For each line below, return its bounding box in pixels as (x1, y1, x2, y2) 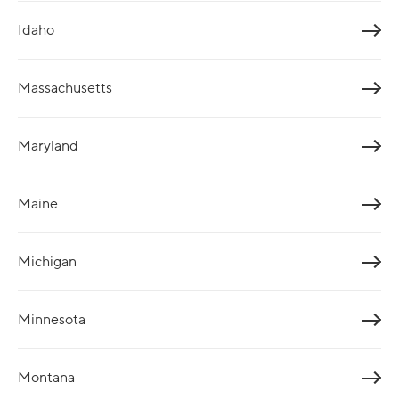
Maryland (18, 135, 78, 156)
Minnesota (18, 309, 85, 330)
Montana (18, 367, 75, 387)
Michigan (18, 251, 77, 272)
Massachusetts (18, 77, 112, 98)
